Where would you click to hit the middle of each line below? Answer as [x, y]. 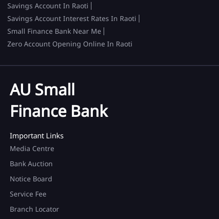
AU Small [42, 89]
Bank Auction [31, 163]
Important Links [37, 135]
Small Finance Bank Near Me [54, 31]
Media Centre [32, 148]
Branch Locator [34, 209]
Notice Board [31, 178]
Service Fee [28, 194]
